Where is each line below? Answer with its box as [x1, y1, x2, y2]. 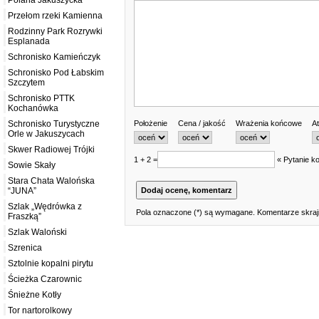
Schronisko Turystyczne [8, 119, 100, 130]
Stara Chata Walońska [8, 176, 95, 187]
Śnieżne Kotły [8, 290, 61, 300]
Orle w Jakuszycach [8, 129, 85, 140]
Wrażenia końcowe [236, 118, 302, 127]
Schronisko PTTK [8, 93, 75, 104]
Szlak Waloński [8, 227, 67, 238]
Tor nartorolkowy [8, 305, 72, 316]
